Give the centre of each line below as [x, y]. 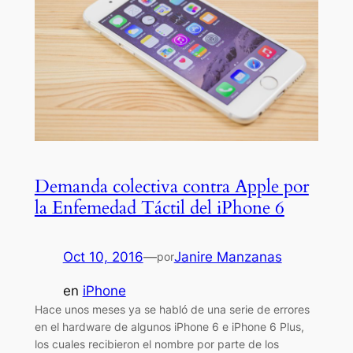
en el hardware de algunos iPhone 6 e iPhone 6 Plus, [169, 327]
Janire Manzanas [228, 257]
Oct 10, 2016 [103, 257]
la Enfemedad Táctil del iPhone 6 [159, 208]
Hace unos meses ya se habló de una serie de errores [172, 310]
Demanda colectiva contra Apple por [171, 187]
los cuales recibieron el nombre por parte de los [156, 344]
